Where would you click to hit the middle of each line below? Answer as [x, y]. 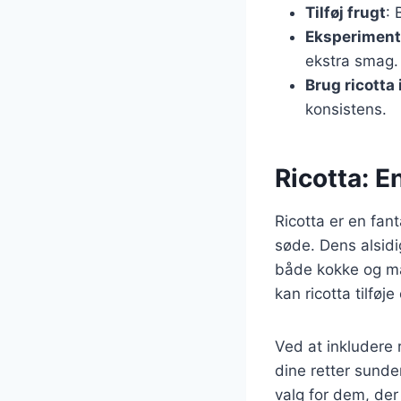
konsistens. [346, 109]
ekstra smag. [352, 60]
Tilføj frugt [346, 12]
